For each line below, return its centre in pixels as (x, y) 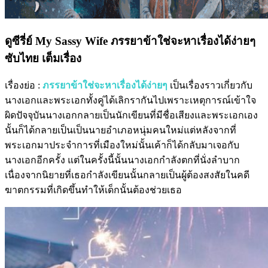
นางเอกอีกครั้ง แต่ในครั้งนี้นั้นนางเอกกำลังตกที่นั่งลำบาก (122, 160)
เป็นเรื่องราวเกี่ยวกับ (211, 86)
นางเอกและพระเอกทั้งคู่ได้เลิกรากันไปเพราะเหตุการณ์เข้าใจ (130, 100)
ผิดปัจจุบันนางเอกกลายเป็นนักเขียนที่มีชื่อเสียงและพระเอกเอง (131, 115)
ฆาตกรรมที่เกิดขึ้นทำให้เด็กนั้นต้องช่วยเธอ (93, 190)
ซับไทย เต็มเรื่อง (43, 58)
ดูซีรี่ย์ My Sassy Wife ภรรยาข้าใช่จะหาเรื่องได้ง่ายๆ (130, 41)
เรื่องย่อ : (24, 86)
